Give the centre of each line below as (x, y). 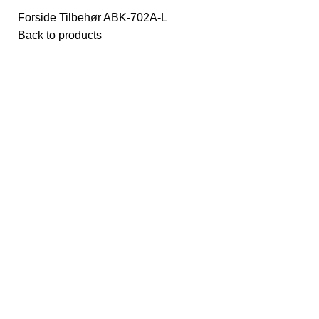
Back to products (60, 35)
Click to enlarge (161, 86)
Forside (38, 17)
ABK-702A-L (135, 17)
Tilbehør (81, 17)
